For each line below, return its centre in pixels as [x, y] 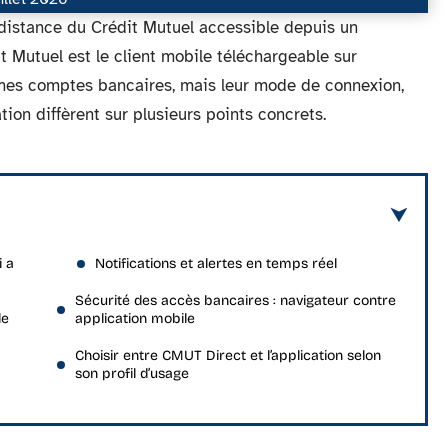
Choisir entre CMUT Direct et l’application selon [228, 355]
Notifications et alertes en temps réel [216, 263]
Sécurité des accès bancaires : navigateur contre [235, 300]
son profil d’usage [132, 373]
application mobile [135, 318]
